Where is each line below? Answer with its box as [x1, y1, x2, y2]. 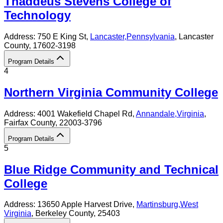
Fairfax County [4, 118, 55, 127]
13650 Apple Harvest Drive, [37, 200, 136, 209]
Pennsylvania [126, 32, 175, 41]
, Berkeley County [31, 209, 94, 218]
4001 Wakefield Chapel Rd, [37, 109, 136, 118]
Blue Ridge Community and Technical [4, 162, 219, 176]
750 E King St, [37, 32, 90, 41]
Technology [4, 8, 71, 22]
